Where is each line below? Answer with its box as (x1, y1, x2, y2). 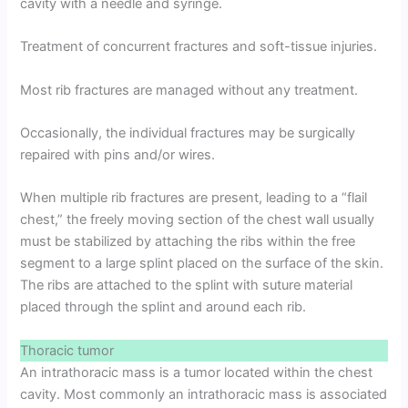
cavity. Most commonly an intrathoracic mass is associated (20, 385, 388, 403)
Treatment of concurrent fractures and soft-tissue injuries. (20, 38, 378, 56)
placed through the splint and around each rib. (20, 299, 307, 316)
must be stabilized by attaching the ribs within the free (20, 233, 356, 250)
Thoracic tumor (20, 342, 115, 359)
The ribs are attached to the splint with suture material (20, 277, 353, 294)
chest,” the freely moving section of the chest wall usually (20, 211, 375, 229)
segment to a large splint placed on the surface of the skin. (20, 255, 384, 272)
